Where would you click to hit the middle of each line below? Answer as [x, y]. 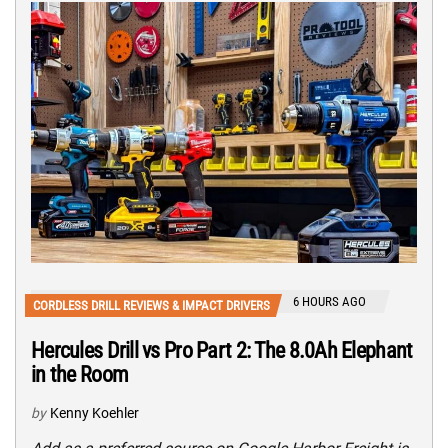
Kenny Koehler [94, 413]
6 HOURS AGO [329, 302]
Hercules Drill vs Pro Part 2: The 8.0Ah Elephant [222, 351]
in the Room [80, 375]
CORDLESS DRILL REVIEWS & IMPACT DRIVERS [151, 306]
